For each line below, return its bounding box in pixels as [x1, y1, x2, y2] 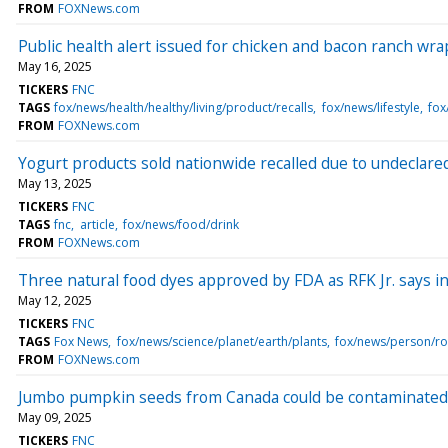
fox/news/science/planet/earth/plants [116, 332, 327, 350]
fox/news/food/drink [122, 215, 239, 233]
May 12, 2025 [18, 291, 92, 309]
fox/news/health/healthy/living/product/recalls [54, 98, 314, 116]
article [79, 215, 115, 233]
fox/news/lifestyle [321, 98, 420, 116]
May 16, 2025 [18, 57, 92, 75]
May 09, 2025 [18, 408, 92, 426]
